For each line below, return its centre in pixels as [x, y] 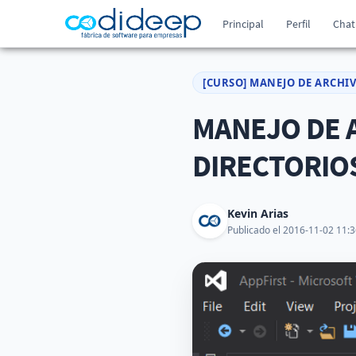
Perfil [299, 23]
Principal [244, 23]
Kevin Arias [258, 213]
